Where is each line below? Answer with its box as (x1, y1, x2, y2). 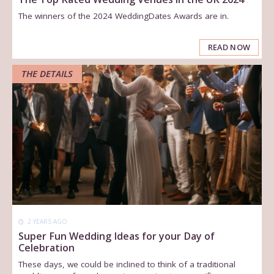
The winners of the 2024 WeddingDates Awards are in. (18, 10, 229, 21)
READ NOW (207, 42, 251, 53)
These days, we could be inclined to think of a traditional (18, 259, 236, 270)
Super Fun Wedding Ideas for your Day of (18, 229, 215, 243)
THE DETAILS (21, 67, 73, 80)
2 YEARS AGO (26, 217, 68, 226)
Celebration (18, 241, 75, 255)
